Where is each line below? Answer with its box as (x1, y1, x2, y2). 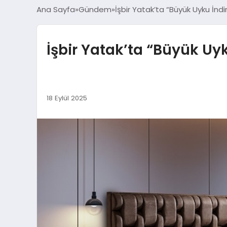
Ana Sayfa (36, 4, 75, 15)
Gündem (79, 4, 111, 15)
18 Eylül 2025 (46, 93, 87, 103)
